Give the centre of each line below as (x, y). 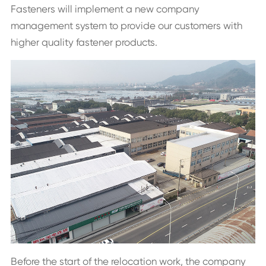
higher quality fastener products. (84, 42)
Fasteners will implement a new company (105, 9)
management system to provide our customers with (126, 26)
